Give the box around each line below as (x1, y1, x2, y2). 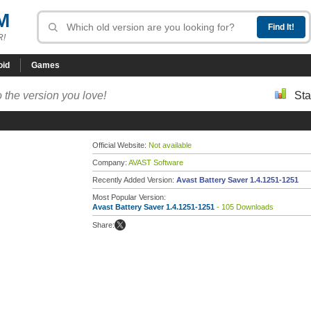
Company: (92, 158, 128, 167)
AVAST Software (128, 158, 183, 167)
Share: (92, 221, 115, 229)
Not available (149, 141, 192, 149)
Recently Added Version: (92, 176, 176, 184)
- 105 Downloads (215, 203, 274, 211)
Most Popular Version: (92, 193, 166, 201)
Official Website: (92, 141, 149, 149)
